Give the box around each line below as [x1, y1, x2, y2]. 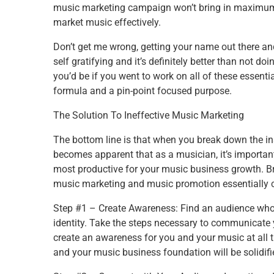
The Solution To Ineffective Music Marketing [53, 109, 244, 122]
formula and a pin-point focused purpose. [53, 85, 232, 97]
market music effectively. [53, 17, 161, 29]
